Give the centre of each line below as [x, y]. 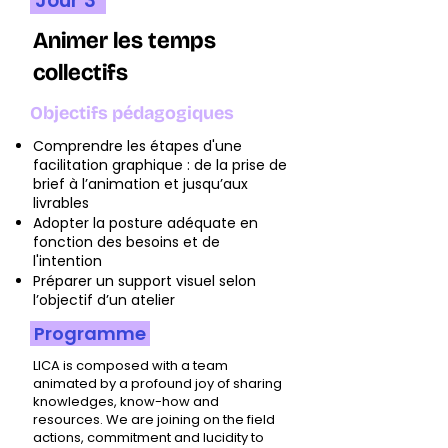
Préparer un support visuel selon [144, 281]
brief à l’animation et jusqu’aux [140, 184]
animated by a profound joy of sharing [157, 383]
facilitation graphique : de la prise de [160, 165]
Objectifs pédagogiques [132, 113]
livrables [61, 203]
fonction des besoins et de [126, 242]
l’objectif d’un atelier [104, 300]
